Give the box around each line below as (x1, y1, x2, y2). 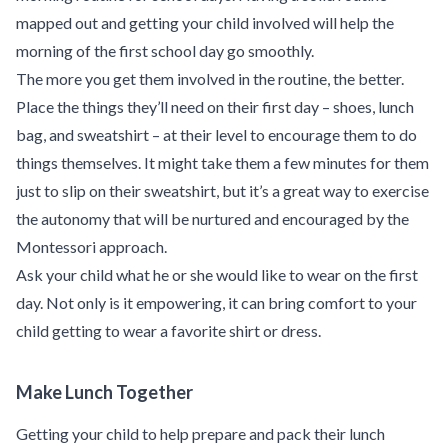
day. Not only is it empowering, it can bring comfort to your (16, 293, 417, 313)
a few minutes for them (273, 153, 429, 173)
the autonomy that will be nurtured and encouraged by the (16, 209, 409, 229)
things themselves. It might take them (16, 153, 273, 173)
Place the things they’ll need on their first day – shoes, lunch (16, 97, 414, 117)
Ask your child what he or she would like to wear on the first (16, 265, 418, 285)
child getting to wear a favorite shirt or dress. (16, 321, 321, 341)
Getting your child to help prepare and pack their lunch (16, 424, 385, 444)
